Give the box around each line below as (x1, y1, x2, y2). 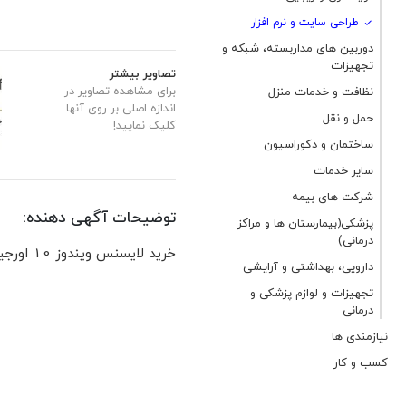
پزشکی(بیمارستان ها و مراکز (237, 213, 373, 233)
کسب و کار (333, 353, 388, 372)
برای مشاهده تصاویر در (64, 81, 176, 101)
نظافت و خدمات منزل (268, 82, 373, 101)
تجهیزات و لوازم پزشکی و (250, 283, 373, 303)
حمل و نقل (323, 108, 373, 128)
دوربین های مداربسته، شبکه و (222, 38, 373, 58)
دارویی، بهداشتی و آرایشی (243, 256, 373, 276)
